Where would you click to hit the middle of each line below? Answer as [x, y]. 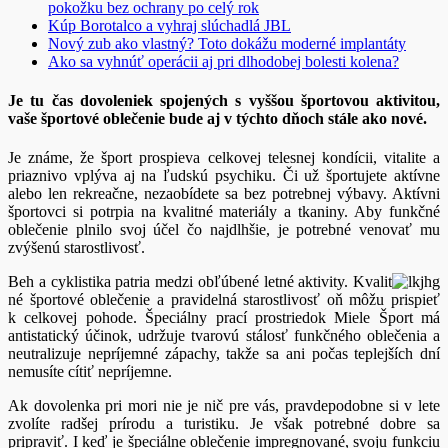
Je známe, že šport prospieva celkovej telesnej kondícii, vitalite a [224, 158]
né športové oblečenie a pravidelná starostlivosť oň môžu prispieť [224, 300]
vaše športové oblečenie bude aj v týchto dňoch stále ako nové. [217, 118]
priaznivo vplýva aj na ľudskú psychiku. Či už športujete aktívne [224, 176]
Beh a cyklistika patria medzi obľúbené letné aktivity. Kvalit [200, 282]
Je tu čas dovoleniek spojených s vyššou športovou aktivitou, [224, 100]
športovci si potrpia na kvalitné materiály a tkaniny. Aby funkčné [224, 212]
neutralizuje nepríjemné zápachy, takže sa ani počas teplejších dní [224, 354]
